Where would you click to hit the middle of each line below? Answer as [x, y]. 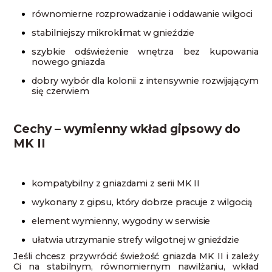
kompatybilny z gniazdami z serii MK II [116, 184]
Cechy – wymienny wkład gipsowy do [127, 129]
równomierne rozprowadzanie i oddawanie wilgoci [142, 14]
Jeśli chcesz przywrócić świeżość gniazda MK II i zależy [136, 257]
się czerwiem [60, 91]
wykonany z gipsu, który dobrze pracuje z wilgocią [142, 202]
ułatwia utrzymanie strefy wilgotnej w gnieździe [135, 240]
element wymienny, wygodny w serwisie [121, 221]
